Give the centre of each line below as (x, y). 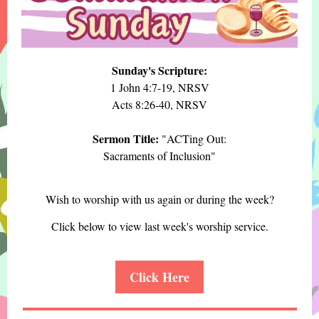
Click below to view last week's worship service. (159, 226)
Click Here (159, 277)
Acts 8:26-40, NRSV (159, 104)
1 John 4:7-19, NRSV (159, 87)
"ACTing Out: (194, 138)
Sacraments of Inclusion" (159, 156)
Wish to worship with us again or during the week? (159, 199)
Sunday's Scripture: (159, 70)
